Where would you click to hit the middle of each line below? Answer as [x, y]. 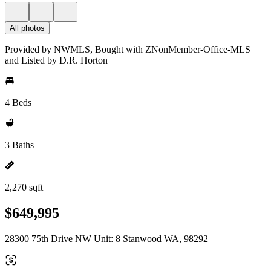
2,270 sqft [24, 187]
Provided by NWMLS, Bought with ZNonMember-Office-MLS [128, 49]
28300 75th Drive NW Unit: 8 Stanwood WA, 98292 [106, 238]
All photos [27, 28]
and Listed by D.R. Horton [56, 60]
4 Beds [18, 103]
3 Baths [19, 145]
